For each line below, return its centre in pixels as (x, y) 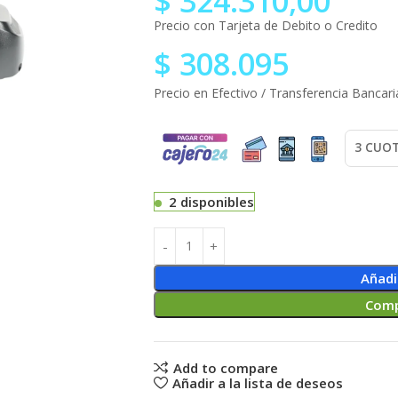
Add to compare (225, 367)
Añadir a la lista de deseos (257, 382)
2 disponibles (211, 201)
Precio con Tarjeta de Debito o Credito (266, 25)
